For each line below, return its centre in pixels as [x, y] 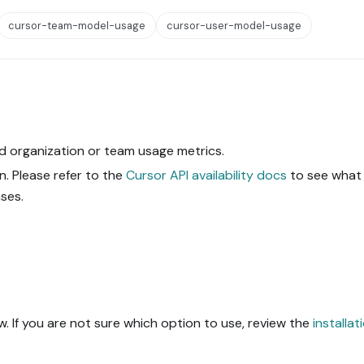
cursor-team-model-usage [77, 26]
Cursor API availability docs [206, 175]
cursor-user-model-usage [234, 26]
